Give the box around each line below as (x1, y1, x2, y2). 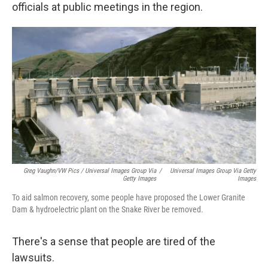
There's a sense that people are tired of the (12, 235, 215, 248)
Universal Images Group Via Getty (170, 167, 256, 175)
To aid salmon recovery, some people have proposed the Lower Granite (12, 193, 245, 203)
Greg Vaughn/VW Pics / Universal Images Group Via (23, 167, 157, 175)
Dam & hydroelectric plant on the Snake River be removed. (12, 205, 203, 215)
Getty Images (123, 175, 157, 183)
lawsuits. (12, 251, 54, 264)
